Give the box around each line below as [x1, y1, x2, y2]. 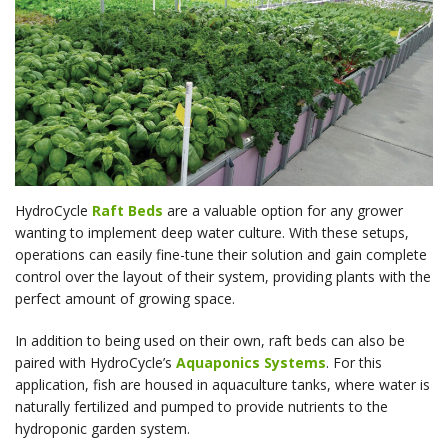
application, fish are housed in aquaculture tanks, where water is [15, 375, 430, 394]
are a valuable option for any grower [163, 201, 403, 220]
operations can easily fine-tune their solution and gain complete [15, 245, 427, 264]
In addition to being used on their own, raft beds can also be [15, 331, 405, 350]
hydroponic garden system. [15, 419, 190, 438]
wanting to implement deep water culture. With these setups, [15, 223, 409, 242]
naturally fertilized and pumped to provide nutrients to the [15, 397, 388, 416]
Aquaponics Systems [176, 353, 326, 372]
